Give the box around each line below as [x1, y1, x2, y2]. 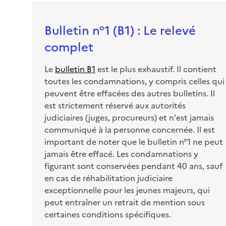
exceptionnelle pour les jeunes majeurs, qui [44, 184, 210, 195]
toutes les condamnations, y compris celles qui [44, 75, 224, 86]
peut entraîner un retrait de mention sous [44, 196, 205, 207]
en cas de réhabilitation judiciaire [44, 172, 173, 183]
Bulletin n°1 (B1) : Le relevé [44, 21, 196, 38]
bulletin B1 [55, 63, 95, 74]
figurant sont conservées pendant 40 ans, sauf [44, 160, 222, 171]
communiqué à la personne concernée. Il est [44, 124, 215, 135]
